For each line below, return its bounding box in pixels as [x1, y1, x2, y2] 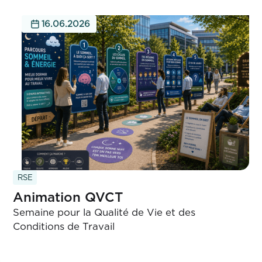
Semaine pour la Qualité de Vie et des [13, 206, 196, 219]
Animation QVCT [13, 189, 123, 205]
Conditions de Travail [13, 220, 115, 233]
